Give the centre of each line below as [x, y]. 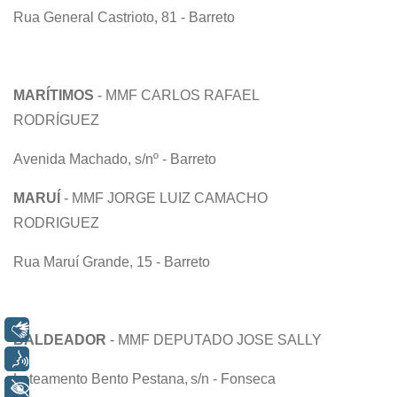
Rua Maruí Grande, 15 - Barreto [113, 261]
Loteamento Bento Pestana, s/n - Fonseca [149, 378]
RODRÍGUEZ [58, 120]
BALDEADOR [60, 339]
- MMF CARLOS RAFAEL [176, 95]
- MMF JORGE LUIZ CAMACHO [166, 198]
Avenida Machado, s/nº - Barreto [117, 159]
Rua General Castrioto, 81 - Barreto [126, 17]
